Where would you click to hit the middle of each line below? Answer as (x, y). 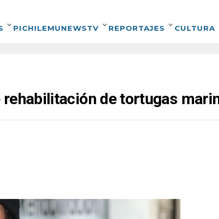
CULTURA (195, 28)
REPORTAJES (137, 28)
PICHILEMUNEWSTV (56, 28)
